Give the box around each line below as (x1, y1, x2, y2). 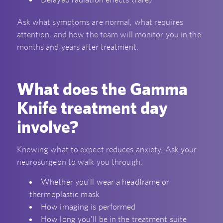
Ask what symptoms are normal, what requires (16, 17, 183, 27)
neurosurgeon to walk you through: (16, 157, 142, 167)
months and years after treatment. (16, 42, 138, 52)
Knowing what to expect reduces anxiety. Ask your (16, 144, 197, 155)
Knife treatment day (16, 97, 168, 118)
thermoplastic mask (29, 189, 100, 199)
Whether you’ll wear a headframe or (41, 176, 170, 187)
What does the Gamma (16, 78, 188, 99)
